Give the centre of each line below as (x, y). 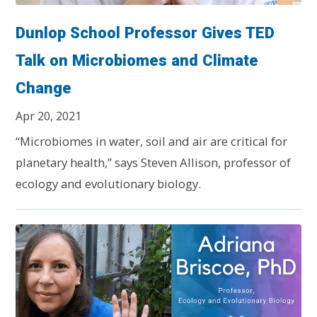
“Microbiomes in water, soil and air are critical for (152, 141)
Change (44, 88)
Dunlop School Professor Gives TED (145, 33)
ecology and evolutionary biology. (109, 183)
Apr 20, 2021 (49, 116)
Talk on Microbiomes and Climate (137, 60)
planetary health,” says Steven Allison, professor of (154, 162)
